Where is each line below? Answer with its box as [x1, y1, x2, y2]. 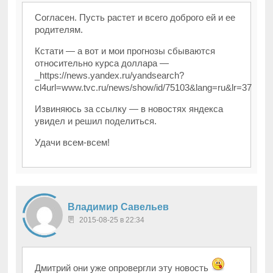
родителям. [35, 24, 83, 35]
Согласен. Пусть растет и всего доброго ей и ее [35, 12, 236, 23]
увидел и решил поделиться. [35, 116, 157, 127]
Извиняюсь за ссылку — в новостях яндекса [35, 104, 224, 115]
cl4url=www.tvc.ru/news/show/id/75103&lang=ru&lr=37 [35, 82, 252, 93]
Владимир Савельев [68, 202, 169, 213]
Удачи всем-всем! [35, 137, 110, 148]
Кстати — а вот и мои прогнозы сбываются [35, 46, 216, 57]
